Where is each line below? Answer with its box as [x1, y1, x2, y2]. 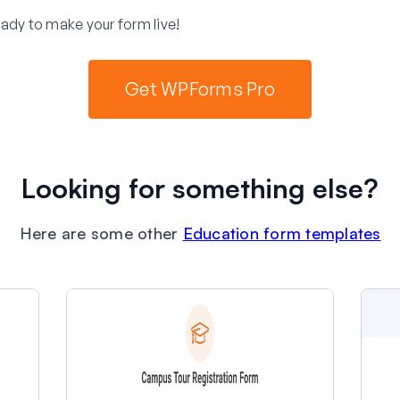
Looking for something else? [21, 171, 379, 204]
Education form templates [182, 223, 381, 243]
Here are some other [19, 223, 183, 243]
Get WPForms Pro [125, 78, 275, 100]
